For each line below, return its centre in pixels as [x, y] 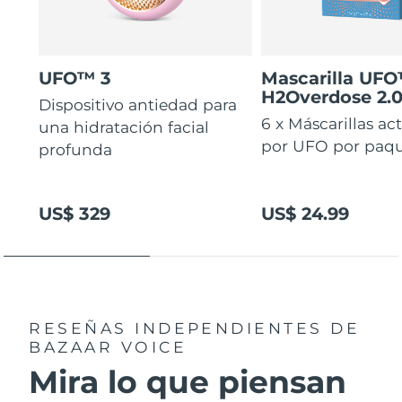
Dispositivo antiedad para [138, 105]
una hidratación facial [124, 127]
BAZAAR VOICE [108, 346]
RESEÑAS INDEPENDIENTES [176, 328]
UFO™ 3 [75, 78]
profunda [76, 150]
